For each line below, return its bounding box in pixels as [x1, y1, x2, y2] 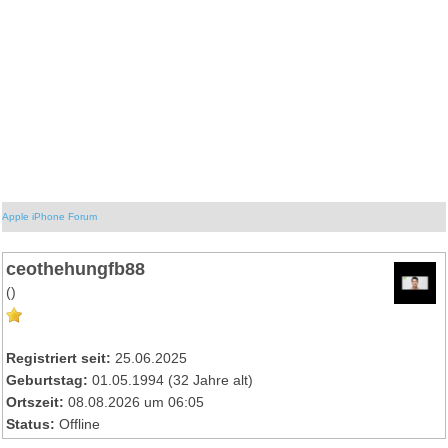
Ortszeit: [6, 394, 65, 410]
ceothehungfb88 [6, 257, 146, 279]
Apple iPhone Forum [2, 210, 98, 222]
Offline [59, 416, 101, 432]
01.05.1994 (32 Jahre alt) [88, 372, 254, 388]
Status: [6, 416, 56, 432]
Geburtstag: [6, 372, 89, 388]
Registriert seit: [6, 350, 112, 366]
